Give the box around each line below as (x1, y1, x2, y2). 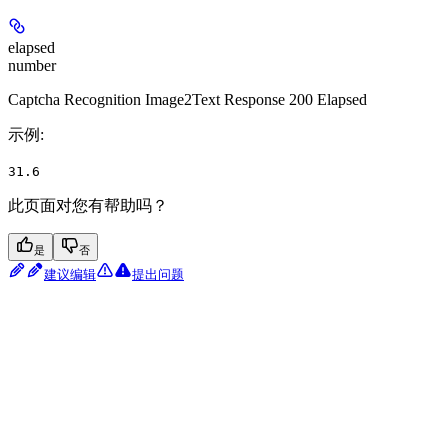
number (8, 57, 56, 75)
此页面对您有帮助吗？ (8, 197, 168, 215)
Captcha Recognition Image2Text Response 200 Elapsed (8, 91, 367, 109)
